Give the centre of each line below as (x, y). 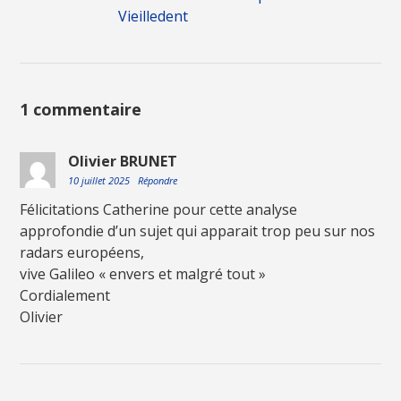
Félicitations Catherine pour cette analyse (159, 210)
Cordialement (65, 296)
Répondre (158, 181)
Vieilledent (154, 17)
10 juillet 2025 (101, 181)
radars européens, (82, 253)
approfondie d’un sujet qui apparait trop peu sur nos (198, 231)
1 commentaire (81, 110)
